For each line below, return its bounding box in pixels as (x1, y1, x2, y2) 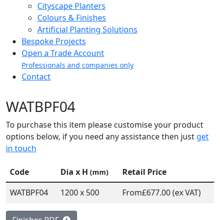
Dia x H (60, 166, 90, 178)
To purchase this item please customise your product (6, 119, 203, 131)
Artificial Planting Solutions (37, 24, 137, 35)
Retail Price (122, 166, 166, 178)
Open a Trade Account (22, 48, 104, 59)
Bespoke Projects (22, 36, 86, 47)
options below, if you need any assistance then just (6, 131, 196, 142)
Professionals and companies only (22, 60, 134, 70)
